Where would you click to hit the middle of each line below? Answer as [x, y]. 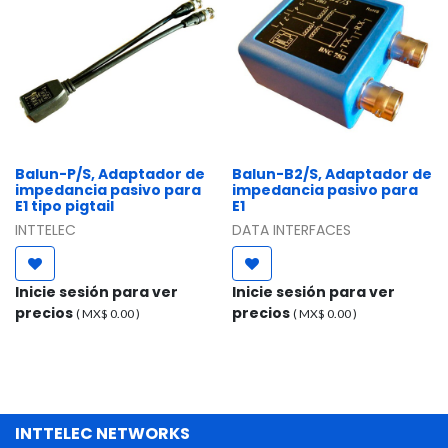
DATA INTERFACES [291, 229]
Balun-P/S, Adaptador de [110, 173]
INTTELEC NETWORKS [102, 433]
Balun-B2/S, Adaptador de [331, 173]
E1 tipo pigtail [64, 205]
